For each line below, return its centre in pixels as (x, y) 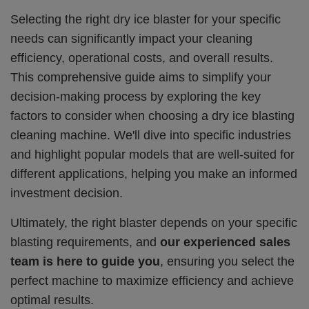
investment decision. (67, 193)
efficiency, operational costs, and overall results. (142, 58)
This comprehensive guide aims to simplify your (141, 78)
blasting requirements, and (85, 242)
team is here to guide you (85, 261)
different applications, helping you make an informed (154, 174)
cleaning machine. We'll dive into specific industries (151, 136)
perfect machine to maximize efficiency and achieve (152, 280)
